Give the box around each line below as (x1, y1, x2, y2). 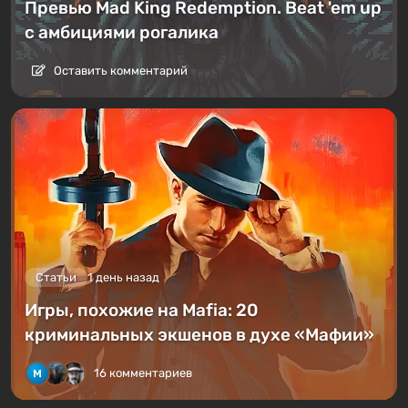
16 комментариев (94, 366, 192, 380)
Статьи (36, 270, 76, 284)
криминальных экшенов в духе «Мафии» (25, 324, 374, 345)
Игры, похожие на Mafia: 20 (25, 300, 258, 321)
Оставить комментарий (51, 64, 188, 78)
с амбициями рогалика (25, 22, 219, 44)
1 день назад (87, 270, 159, 284)
